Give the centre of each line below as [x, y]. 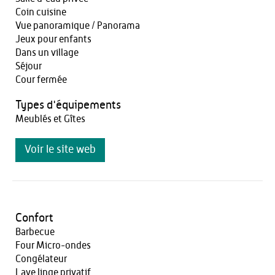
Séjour [29, 66]
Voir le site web [60, 150]
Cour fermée [41, 80]
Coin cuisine [41, 12]
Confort [34, 218]
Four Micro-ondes [53, 246]
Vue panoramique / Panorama [78, 26]
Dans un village [47, 53]
